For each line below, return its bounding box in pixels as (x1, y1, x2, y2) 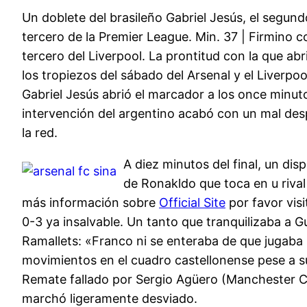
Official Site (159, 195, 225, 210)
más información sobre (22, 195, 159, 210)
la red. (22, 125, 58, 140)
